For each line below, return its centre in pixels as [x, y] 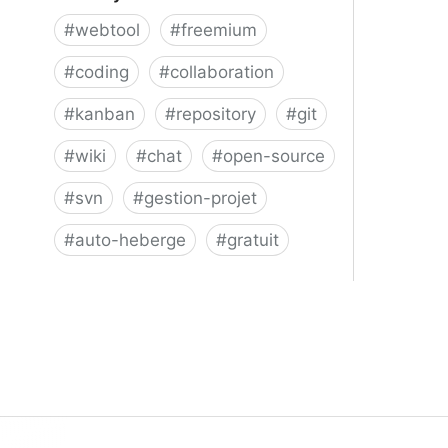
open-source [274, 155]
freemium [219, 29]
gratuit [253, 239]
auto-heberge [130, 239]
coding [102, 71]
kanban [105, 113]
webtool [107, 29]
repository [216, 113]
